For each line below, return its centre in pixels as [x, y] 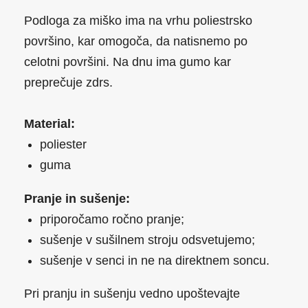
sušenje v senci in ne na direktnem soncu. [155, 260]
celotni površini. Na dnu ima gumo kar [128, 62]
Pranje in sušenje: [77, 198]
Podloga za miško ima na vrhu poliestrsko [138, 21]
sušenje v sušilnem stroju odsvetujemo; [148, 240]
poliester [64, 145]
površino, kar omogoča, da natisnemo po [136, 42]
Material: [49, 124]
